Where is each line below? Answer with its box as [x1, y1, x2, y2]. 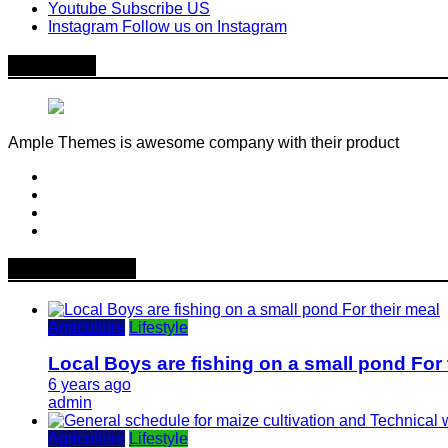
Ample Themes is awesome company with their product [8, 133, 399, 151]
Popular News [8, 258, 136, 280]
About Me [8, 54, 96, 76]
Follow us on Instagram [122, 18, 287, 36]
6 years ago [48, 376, 131, 394]
